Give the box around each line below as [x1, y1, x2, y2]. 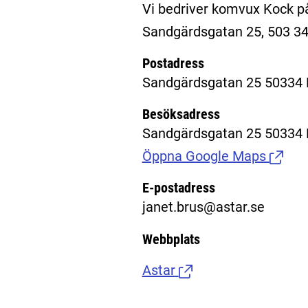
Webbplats [142, 230, 200, 247]
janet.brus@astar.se [142, 199, 265, 216]
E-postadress [142, 179, 215, 197]
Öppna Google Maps [142, 148, 269, 165]
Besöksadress [142, 106, 220, 123]
